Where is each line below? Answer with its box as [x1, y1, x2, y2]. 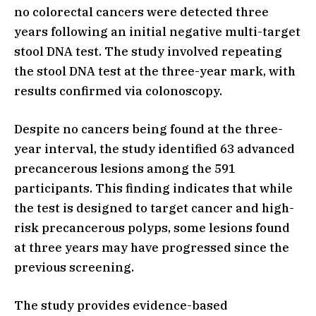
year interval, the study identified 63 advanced [14, 140, 295, 157]
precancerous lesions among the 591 [14, 160, 236, 176]
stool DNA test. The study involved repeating [14, 43, 282, 59]
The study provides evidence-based [14, 297, 228, 313]
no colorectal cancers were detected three [14, 4, 269, 20]
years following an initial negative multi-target [14, 23, 300, 39]
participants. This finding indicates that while [14, 180, 293, 196]
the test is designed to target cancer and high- [14, 200, 294, 216]
